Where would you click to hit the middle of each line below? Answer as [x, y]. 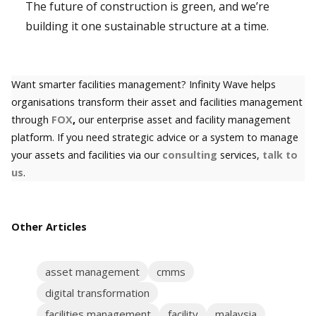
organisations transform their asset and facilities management [157, 102]
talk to [280, 155]
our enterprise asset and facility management [183, 120]
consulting [190, 155]
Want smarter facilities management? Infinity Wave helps [144, 85]
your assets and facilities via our [87, 155]
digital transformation [97, 293]
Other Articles [49, 227]
